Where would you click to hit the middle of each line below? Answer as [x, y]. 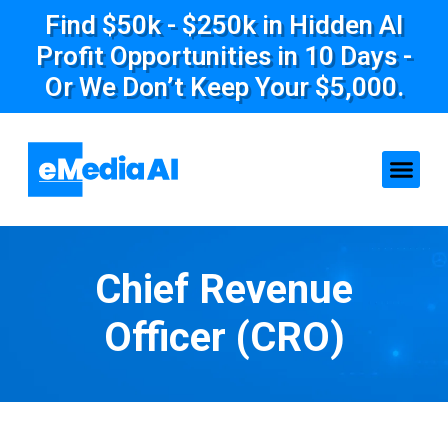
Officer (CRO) [224, 337]
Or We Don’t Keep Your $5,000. [224, 87]
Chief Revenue [224, 289]
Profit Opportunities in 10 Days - [224, 56]
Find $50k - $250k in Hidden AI [224, 25]
